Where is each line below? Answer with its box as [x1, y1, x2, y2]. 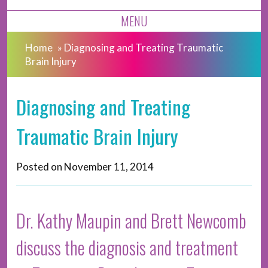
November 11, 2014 [64, 160, 154, 173]
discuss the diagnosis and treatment [16, 234, 238, 261]
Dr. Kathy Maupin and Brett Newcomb [16, 207, 246, 234]
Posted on [16, 160, 64, 173]
